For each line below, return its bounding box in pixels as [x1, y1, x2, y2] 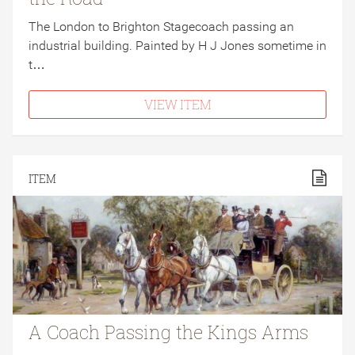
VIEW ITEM [144, 96, 211, 113]
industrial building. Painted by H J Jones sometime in [29, 38, 326, 53]
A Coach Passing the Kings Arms [29, 320, 308, 344]
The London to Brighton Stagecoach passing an [29, 19, 294, 34]
